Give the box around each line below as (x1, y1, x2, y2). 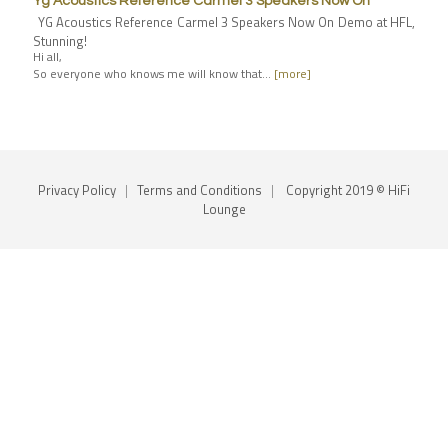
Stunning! (33, 30, 87, 51)
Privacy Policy (38, 179, 116, 200)
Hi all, (33, 46, 62, 66)
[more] (274, 63, 311, 83)
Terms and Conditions (137, 179, 262, 200)
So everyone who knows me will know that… (33, 63, 274, 83)
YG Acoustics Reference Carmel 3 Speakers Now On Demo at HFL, (38, 11, 415, 32)
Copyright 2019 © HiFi (286, 179, 410, 200)
